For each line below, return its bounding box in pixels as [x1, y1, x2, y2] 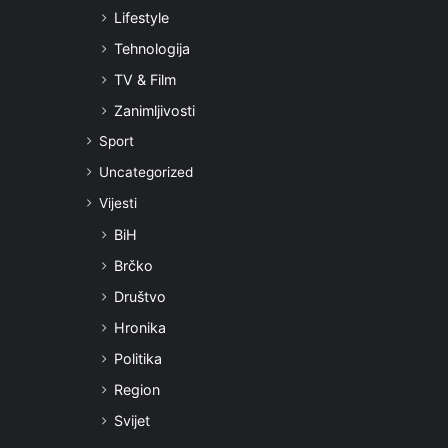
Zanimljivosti [114, 102, 195, 120]
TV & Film [114, 71, 176, 89]
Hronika [114, 319, 166, 337]
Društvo [114, 288, 166, 306]
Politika [114, 350, 162, 368]
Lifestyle [114, 9, 169, 27]
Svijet [114, 412, 150, 430]
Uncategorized [99, 164, 193, 181]
